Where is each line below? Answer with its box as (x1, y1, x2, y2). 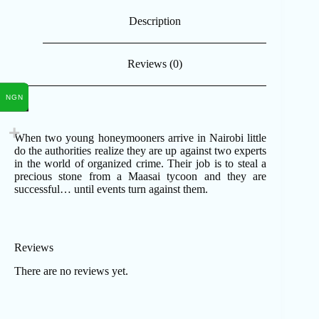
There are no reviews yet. (14, 265, 128, 278)
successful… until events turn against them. (14, 183, 208, 196)
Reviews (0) (127, 58, 182, 70)
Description (128, 14, 181, 27)
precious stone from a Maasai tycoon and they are (14, 170, 267, 183)
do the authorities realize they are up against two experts (14, 145, 267, 157)
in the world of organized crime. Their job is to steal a (14, 157, 267, 170)
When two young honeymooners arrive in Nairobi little (14, 132, 267, 145)
